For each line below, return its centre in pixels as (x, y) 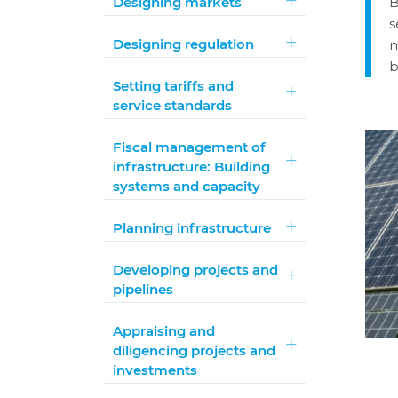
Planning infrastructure (192, 228)
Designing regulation (184, 44)
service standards (173, 105)
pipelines (143, 289)
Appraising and (164, 331)
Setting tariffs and (174, 86)
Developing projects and (196, 270)
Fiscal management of (190, 147)
